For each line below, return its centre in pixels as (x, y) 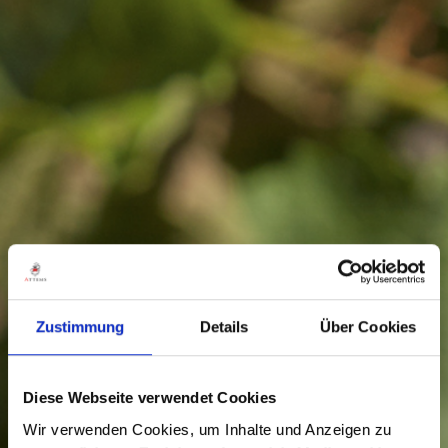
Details (224, 327)
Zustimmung (80, 327)
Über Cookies (368, 327)
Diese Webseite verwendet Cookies (149, 398)
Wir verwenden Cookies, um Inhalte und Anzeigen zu (207, 429)
